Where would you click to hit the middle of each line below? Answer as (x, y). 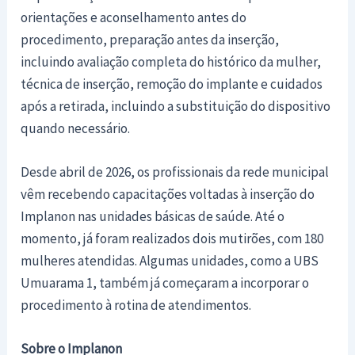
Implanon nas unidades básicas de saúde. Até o (153, 216)
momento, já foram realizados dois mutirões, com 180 (172, 238)
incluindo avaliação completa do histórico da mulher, (171, 61)
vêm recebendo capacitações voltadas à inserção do (168, 194)
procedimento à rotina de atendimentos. (136, 305)
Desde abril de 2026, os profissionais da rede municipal (175, 172)
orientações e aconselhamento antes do (134, 17)
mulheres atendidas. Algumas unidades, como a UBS (170, 260)
